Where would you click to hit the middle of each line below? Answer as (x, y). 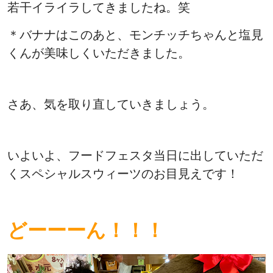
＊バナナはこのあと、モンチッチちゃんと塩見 (135, 35)
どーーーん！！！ (86, 231)
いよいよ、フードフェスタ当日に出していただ (135, 156)
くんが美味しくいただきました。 (99, 53)
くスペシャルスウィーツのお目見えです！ (123, 174)
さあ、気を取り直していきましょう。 (111, 105)
